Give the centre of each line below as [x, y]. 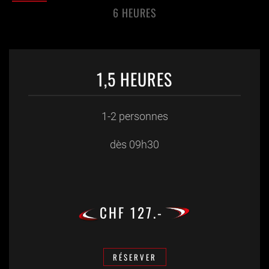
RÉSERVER [134, 257]
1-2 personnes [134, 116]
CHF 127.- [131, 213]
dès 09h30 [134, 145]
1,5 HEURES [134, 79]
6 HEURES [134, 13]
